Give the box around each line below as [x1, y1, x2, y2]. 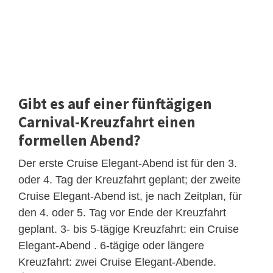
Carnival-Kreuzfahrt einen [18, 112, 196, 132]
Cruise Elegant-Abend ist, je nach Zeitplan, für [18, 190, 242, 202]
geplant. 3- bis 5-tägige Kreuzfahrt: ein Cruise [18, 222, 239, 235]
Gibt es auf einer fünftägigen [18, 93, 212, 113]
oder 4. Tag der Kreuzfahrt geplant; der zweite [18, 173, 241, 186]
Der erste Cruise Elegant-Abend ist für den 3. [18, 157, 237, 169]
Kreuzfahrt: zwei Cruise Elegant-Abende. [18, 255, 216, 268]
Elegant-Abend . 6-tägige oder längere [18, 239, 204, 252]
